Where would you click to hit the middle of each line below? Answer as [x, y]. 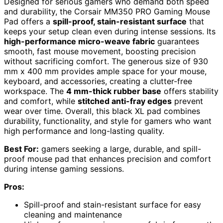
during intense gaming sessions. [64, 169]
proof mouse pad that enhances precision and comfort [108, 159]
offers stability [190, 91]
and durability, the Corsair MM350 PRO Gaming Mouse [107, 12]
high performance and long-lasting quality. [84, 131]
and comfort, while [41, 101]
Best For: [21, 149]
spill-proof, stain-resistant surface [120, 22]
